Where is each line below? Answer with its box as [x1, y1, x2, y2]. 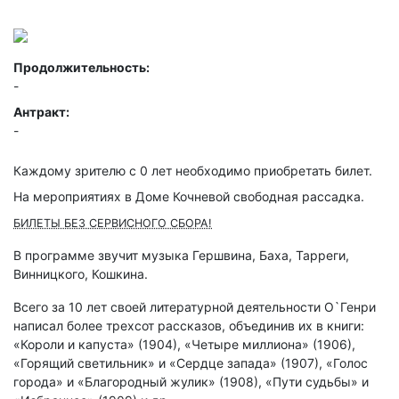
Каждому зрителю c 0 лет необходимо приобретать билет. [13, 163, 372, 179]
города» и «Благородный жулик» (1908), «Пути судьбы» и [13, 374, 369, 390]
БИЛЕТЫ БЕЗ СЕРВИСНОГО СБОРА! [13, 216, 212, 231]
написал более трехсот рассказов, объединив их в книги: [13, 318, 364, 334]
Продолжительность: [13, 60, 150, 76]
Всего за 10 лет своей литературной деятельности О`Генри [13, 299, 376, 315]
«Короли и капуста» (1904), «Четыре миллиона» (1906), [13, 337, 355, 353]
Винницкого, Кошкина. [13, 266, 148, 282]
